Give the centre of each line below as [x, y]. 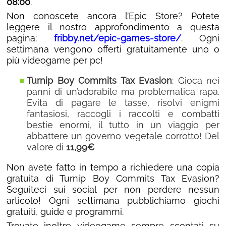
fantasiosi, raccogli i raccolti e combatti [123, 114]
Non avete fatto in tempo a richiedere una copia [113, 167]
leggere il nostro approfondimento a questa [113, 27]
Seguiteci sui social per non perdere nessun [113, 190]
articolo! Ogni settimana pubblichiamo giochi [113, 201]
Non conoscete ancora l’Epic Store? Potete [113, 16]
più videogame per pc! [55, 61]
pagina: [30, 38]
